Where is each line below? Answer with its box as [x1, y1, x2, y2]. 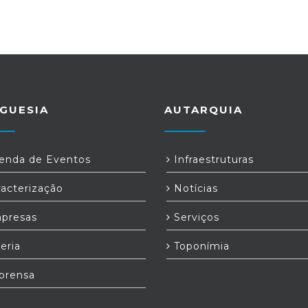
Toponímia [170, 240, 230, 252]
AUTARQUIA [164, 103, 243, 116]
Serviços [170, 211, 219, 223]
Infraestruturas [170, 153, 254, 166]
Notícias [170, 182, 218, 195]
